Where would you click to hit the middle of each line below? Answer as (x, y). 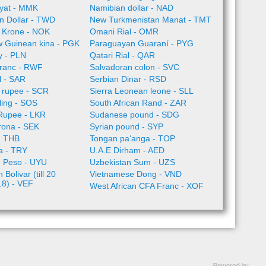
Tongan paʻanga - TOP (132, 138)
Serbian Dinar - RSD (128, 79)
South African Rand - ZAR (138, 103)
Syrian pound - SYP (126, 126)
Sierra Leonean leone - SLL (141, 91)
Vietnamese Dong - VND (135, 174)
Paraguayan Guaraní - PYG (141, 43)
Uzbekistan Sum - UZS (132, 162)
